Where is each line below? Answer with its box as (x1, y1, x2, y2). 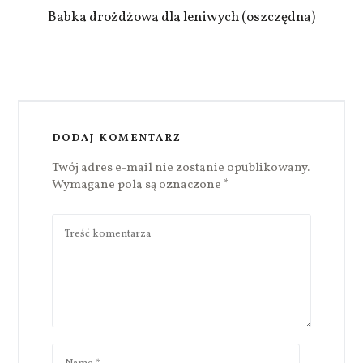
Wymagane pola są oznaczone (52, 177, 224, 194)
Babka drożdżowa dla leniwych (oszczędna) (48, 8, 315, 28)
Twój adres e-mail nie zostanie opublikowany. (52, 160, 310, 177)
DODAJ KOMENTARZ (52, 131, 182, 147)
